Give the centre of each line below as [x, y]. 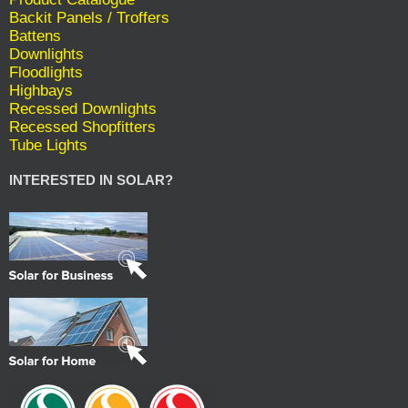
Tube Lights [48, 146]
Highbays [41, 91]
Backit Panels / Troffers [89, 18]
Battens [35, 36]
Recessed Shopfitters [82, 127]
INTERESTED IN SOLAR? [91, 180]
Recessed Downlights [83, 109]
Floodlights [46, 73]
